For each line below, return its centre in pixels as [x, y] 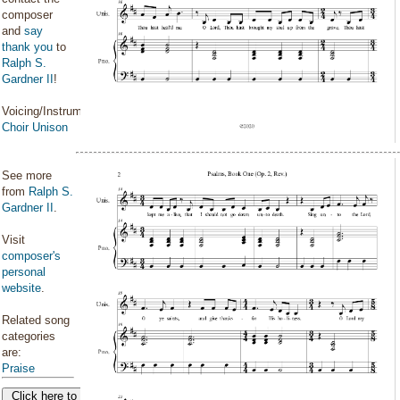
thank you [27, 47]
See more [27, 175]
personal [24, 272]
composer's [31, 256]
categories [29, 336]
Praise [18, 368]
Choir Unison [35, 127]
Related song [36, 320]
